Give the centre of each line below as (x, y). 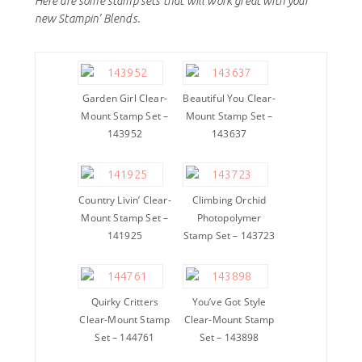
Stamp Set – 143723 (229, 236)
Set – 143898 (229, 338)
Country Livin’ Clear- (125, 200)
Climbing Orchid (229, 200)
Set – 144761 (125, 338)
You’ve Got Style (229, 302)
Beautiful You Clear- (229, 99)
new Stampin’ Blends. (87, 19)
